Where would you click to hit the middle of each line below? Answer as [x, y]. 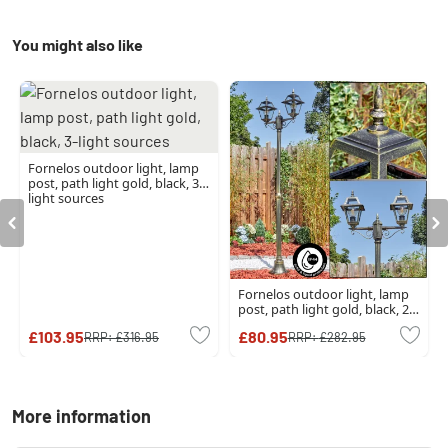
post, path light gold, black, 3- [115, 182]
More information [81, 416]
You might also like [77, 44]
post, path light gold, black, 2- [325, 309]
